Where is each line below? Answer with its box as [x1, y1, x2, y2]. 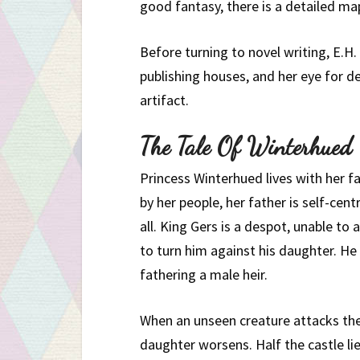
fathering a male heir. [140, 264, 268, 284]
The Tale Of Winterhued [140, 131, 352, 161]
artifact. [140, 90, 189, 109]
